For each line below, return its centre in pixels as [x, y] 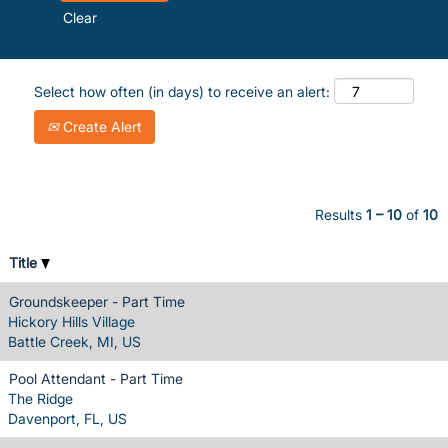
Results [340, 214]
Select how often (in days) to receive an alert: [182, 91]
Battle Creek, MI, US [74, 341]
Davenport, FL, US [67, 418]
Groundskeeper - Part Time [97, 301]
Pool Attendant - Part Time [96, 378]
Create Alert [100, 126]
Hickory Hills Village [71, 321]
